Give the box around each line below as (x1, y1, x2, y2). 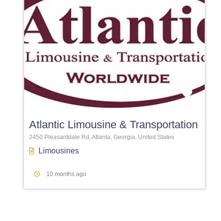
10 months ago (46, 171, 86, 178)
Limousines (38, 147, 79, 155)
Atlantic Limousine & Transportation (29, 118, 198, 131)
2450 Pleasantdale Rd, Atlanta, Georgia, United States (29, 134, 174, 141)
